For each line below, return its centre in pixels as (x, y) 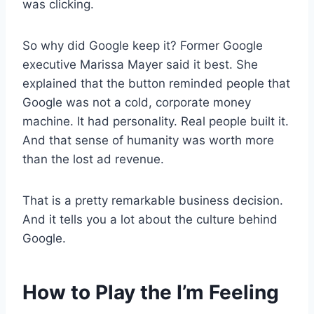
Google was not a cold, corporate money (137, 102)
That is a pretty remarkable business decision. (153, 200)
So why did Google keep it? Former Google (143, 45)
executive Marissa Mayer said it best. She (140, 64)
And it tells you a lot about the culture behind (150, 219)
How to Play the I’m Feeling (151, 292)
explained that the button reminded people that (156, 83)
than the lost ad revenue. (93, 159)
